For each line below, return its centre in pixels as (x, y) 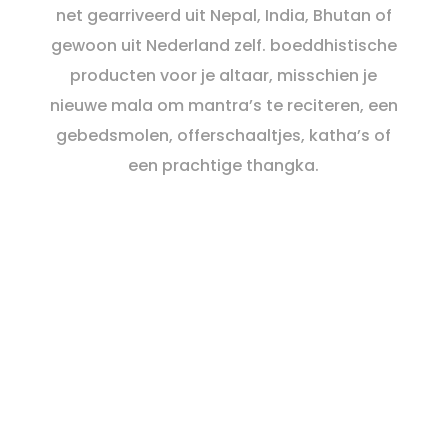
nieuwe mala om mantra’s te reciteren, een (223, 105)
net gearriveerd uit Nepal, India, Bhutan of (223, 15)
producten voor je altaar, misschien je (224, 75)
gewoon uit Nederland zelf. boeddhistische (223, 45)
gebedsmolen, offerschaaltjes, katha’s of (224, 135)
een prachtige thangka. (224, 165)
